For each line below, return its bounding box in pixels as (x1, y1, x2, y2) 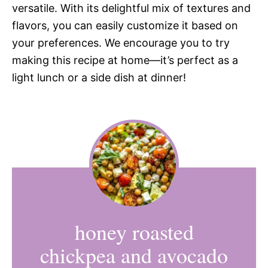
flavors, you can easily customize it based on (12, 19, 238, 32)
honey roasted (74, 217, 194, 246)
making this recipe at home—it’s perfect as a (12, 53, 238, 66)
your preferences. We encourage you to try (12, 36, 230, 49)
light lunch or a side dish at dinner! (12, 71, 186, 84)
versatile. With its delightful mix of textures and (12, 1, 251, 14)
